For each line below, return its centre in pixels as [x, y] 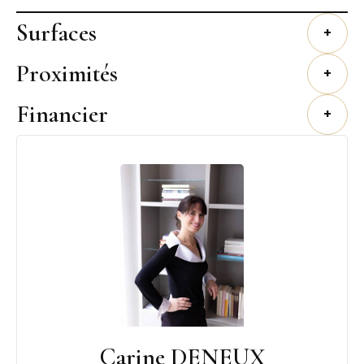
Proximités [67, 73]
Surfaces [56, 32]
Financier [62, 114]
